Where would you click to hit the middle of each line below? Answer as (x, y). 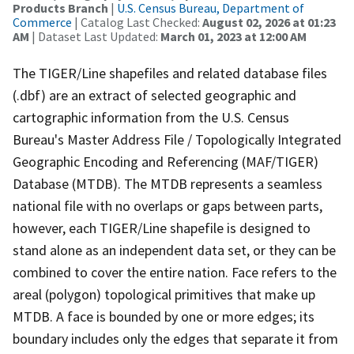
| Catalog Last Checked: (137, 22)
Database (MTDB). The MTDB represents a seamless (168, 183)
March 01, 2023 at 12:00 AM (233, 36)
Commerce (42, 22)
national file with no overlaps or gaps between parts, (168, 205)
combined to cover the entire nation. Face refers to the (175, 272)
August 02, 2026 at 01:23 (269, 22)
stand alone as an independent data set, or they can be (174, 250)
